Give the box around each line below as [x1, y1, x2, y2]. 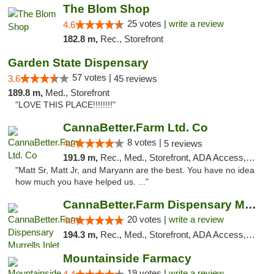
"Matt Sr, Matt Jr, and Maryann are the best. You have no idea [15, 166, 254, 175]
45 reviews [114, 73, 157, 84]
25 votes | [127, 18, 169, 29]
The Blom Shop [62, 2, 150, 15]
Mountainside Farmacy [62, 252, 191, 265]
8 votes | [127, 137, 164, 147]
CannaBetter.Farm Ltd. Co [62, 121, 208, 134]
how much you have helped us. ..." [15, 177, 149, 187]
